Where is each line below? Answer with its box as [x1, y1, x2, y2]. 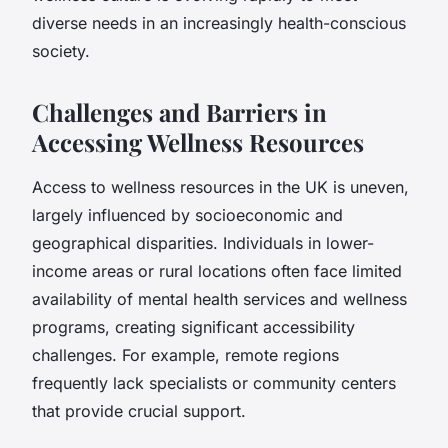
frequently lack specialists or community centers [32, 372, 396, 393]
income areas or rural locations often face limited [32, 260, 402, 281]
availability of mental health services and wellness [32, 288, 407, 309]
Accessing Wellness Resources [32, 125, 364, 158]
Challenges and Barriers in [32, 95, 327, 128]
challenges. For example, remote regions [32, 344, 339, 365]
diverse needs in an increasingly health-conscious [32, 12, 406, 33]
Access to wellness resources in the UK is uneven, [32, 176, 409, 197]
